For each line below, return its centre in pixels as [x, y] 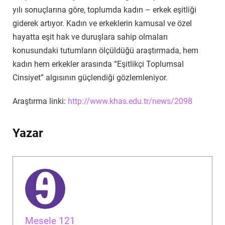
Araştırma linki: [40, 101]
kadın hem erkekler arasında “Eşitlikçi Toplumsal [98, 64]
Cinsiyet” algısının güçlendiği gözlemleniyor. [90, 77]
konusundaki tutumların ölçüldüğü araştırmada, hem [105, 50]
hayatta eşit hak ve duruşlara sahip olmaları [90, 37]
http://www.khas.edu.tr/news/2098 [130, 101]
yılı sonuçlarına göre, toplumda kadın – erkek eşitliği [104, 10]
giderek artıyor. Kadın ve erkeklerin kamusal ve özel [102, 23]
